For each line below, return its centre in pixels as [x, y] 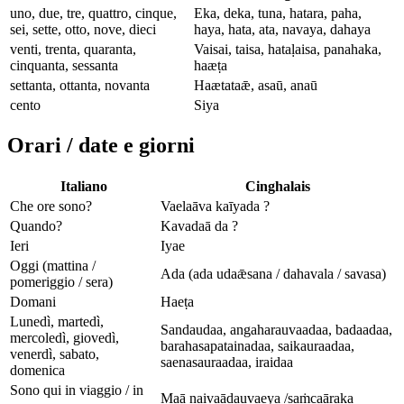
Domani [33, 302]
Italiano [83, 187]
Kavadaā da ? [199, 226]
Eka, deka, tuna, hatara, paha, [278, 13]
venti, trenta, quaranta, [73, 49]
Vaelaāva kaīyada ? [215, 207]
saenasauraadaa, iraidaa [227, 363]
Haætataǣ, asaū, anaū [256, 85]
